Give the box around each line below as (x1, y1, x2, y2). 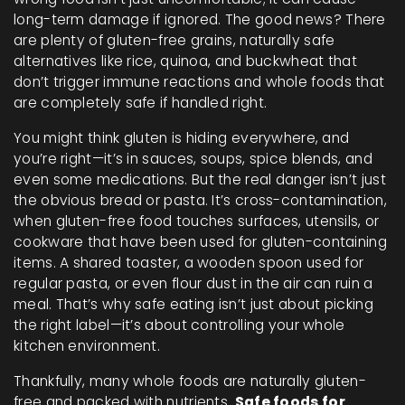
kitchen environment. (14, 336, 161, 355)
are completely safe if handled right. (14, 93, 268, 112)
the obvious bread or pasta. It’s (14, 191, 235, 210)
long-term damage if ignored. (14, 10, 221, 29)
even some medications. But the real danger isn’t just (14, 170, 386, 189)
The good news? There (221, 10, 386, 29)
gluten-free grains (107, 31, 233, 50)
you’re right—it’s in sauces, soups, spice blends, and (14, 149, 372, 168)
